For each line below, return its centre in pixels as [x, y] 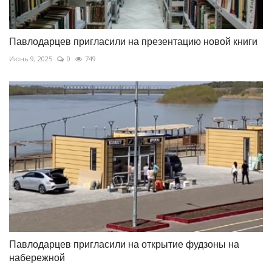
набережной [37, 258]
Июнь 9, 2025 [31, 58]
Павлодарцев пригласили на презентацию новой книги [133, 41]
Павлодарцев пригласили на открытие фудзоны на [124, 245]
